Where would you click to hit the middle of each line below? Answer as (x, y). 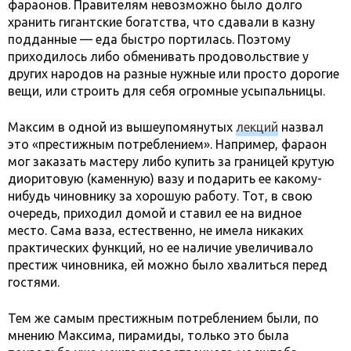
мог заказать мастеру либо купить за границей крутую (171, 161)
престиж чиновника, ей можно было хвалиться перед (168, 264)
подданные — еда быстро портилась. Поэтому (149, 39)
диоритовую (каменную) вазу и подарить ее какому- (165, 178)
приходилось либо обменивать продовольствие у (158, 56)
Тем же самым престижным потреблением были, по (163, 318)
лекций (257, 127)
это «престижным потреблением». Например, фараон (167, 144)
